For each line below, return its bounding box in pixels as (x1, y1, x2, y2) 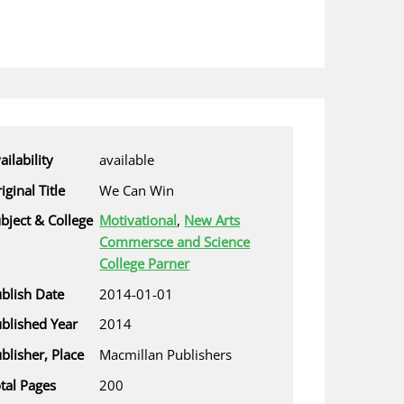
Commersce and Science (99, 233, 251, 252)
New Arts (184, 211, 241, 230)
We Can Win (99, 180, 175, 199)
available (99, 151, 155, 169)
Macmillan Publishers (99, 344, 233, 363)
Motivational (99, 211, 178, 230)
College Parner (99, 254, 190, 273)
